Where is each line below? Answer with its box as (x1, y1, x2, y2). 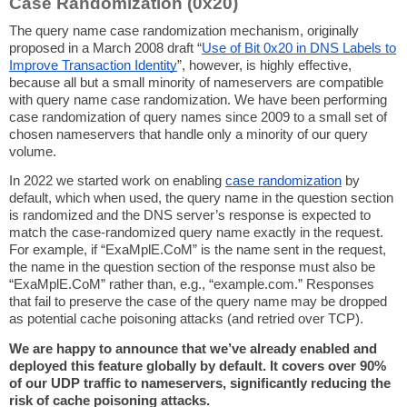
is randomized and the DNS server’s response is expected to (9, 208, 371, 223)
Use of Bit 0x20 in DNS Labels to (202, 41, 396, 56)
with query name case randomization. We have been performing (9, 93, 387, 108)
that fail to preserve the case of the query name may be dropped (9, 294, 387, 310)
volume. (9, 144, 60, 160)
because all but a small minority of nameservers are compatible (9, 75, 383, 91)
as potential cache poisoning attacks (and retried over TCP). (9, 312, 363, 327)
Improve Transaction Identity (9, 58, 177, 74)
